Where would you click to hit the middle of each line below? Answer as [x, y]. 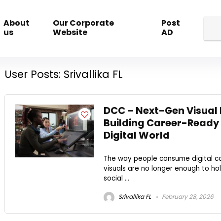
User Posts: [33, 74]
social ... [116, 178]
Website [70, 32]
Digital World [137, 135]
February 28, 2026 [187, 196]
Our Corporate [84, 23]
